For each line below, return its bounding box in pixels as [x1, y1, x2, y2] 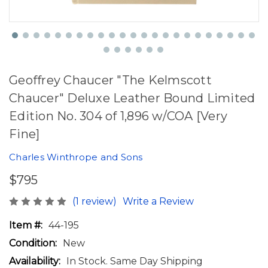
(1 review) [72, 195, 117, 207]
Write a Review [123, 195, 194, 207]
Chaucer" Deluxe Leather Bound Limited [9, 91, 255, 105]
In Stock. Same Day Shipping [66, 255, 203, 267]
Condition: [9, 237, 57, 249]
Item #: [9, 219, 42, 231]
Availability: [9, 255, 60, 267]
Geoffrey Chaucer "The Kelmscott [9, 73, 212, 87]
